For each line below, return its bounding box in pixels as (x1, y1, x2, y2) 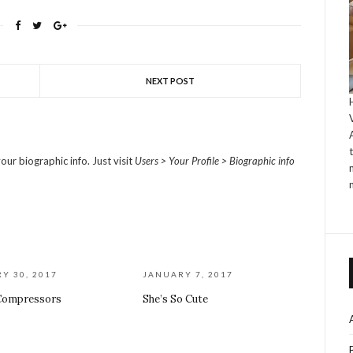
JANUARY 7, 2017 (143, 269, 234, 279)
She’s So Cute (143, 292, 209, 306)
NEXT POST (146, 76, 195, 86)
